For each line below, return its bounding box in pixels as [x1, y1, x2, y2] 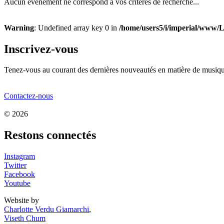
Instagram [4, 152, 35, 161]
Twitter [4, 161, 26, 170]
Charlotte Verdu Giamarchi [4, 205, 89, 214]
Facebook [4, 170, 35, 179]
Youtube [4, 179, 30, 188]
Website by [4, 196, 39, 205]
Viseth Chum [4, 214, 45, 223]
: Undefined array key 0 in [34, 23, 119, 32]
